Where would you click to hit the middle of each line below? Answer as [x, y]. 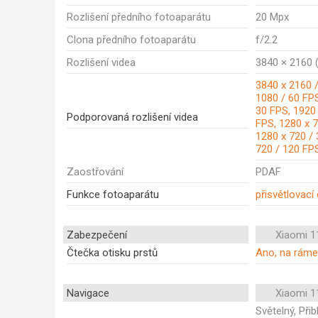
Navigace [88, 293]
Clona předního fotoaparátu [131, 40]
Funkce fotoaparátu [113, 194]
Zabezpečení [97, 235]
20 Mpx [272, 17]
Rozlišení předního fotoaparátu [139, 17]
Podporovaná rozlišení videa [132, 117]
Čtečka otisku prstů [112, 253]
